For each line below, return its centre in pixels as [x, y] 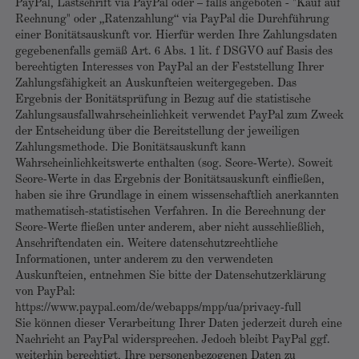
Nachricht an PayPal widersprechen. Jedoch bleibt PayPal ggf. [173, 340]
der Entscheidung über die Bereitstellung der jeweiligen [157, 132]
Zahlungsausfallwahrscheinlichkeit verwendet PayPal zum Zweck [179, 116]
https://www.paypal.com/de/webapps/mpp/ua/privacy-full [158, 308]
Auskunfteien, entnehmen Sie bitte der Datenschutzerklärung [171, 276]
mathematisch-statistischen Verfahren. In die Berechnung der [170, 212]
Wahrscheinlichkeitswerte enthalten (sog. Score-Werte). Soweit [174, 164]
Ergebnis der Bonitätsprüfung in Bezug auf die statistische [163, 100]
